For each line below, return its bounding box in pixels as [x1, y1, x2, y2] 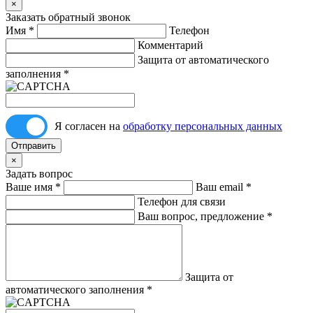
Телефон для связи [138, 196, 226, 208]
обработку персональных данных [123, 120, 282, 133]
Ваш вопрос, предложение [138, 210, 264, 223]
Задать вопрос [6, 168, 73, 180]
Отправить [11, 140, 56, 152]
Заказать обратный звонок [6, 11, 131, 24]
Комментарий [138, 39, 203, 52]
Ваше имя [6, 181, 52, 194]
